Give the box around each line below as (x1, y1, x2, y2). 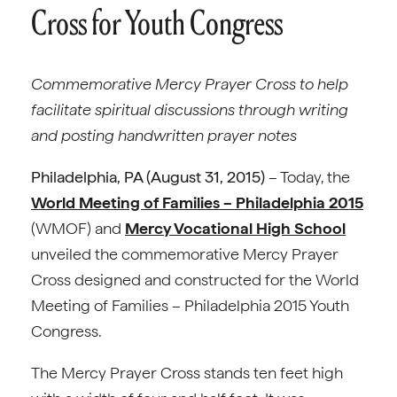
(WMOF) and (31, 219, 125, 237)
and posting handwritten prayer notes (31, 126, 297, 144)
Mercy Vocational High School (125, 219, 346, 237)
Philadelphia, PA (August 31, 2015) (31, 167, 265, 186)
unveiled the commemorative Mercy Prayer (31, 245, 339, 263)
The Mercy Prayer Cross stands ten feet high (31, 363, 343, 382)
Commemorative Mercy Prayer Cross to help (31, 74, 348, 93)
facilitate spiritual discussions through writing (31, 100, 348, 119)
